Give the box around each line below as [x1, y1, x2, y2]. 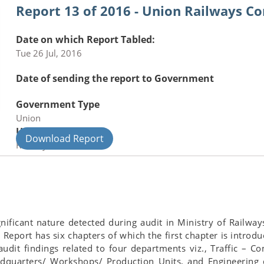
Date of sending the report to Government [16, 72, 214, 85]
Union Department [16, 125, 105, 138]
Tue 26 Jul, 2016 [16, 47, 82, 60]
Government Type [16, 98, 100, 111]
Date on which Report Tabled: [16, 33, 155, 47]
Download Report [25, 132, 104, 146]
